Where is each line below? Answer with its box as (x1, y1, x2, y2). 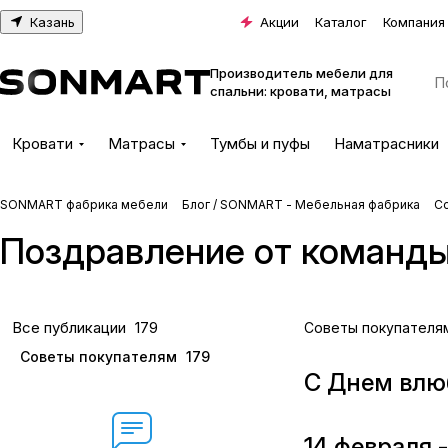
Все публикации (12, 318, 126, 337)
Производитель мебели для (210, 65, 393, 81)
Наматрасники (334, 134, 439, 153)
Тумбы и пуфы (210, 134, 310, 153)
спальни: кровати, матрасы (210, 83, 391, 99)
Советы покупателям (20, 348, 177, 365)
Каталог (315, 13, 367, 30)
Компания (383, 13, 445, 30)
